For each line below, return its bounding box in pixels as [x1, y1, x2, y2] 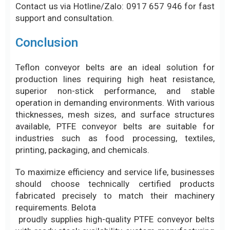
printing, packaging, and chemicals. [15, 57, 149, 68]
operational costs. [15, 174, 85, 184]
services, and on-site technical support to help [15, 150, 215, 161]
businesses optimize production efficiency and [15, 162, 215, 172]
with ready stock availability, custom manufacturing [15, 138, 215, 149]
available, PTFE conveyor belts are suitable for [15, 33, 215, 44]
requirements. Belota [15, 114, 96, 125]
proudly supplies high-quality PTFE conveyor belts [15, 126, 215, 137]
